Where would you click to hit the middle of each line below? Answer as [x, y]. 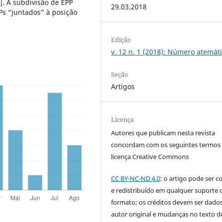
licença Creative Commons [150, 157]
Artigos [123, 87]
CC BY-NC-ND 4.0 [136, 179]
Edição [121, 40]
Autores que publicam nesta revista [163, 133]
